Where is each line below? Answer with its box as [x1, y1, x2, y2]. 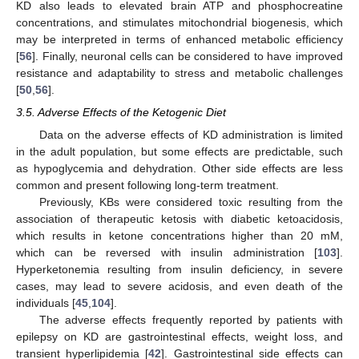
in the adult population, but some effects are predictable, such [16, 144, 343, 158]
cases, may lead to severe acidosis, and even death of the [16, 279, 343, 292]
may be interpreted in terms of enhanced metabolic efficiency [16, 32, 343, 46]
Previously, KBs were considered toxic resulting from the [38, 195, 343, 208]
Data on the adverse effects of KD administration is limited [38, 127, 343, 141]
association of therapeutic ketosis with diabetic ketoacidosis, [16, 212, 343, 225]
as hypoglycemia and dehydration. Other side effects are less [16, 161, 343, 175]
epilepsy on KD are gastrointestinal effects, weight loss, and [16, 329, 343, 343]
